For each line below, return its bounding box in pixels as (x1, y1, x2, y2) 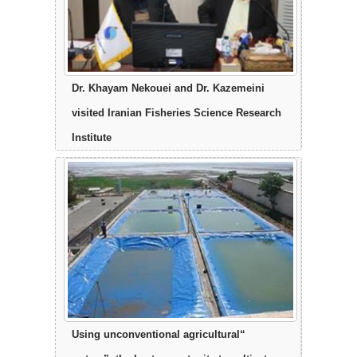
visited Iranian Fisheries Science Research (72, 106, 281, 119)
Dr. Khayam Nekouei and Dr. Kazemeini (72, 81, 265, 94)
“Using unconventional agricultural (72, 328, 240, 341)
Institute (72, 131, 112, 143)
